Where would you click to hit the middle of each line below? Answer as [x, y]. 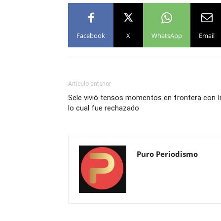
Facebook [91, 35]
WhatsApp [167, 35]
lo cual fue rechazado [104, 108]
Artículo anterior [90, 84]
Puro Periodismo [167, 154]
